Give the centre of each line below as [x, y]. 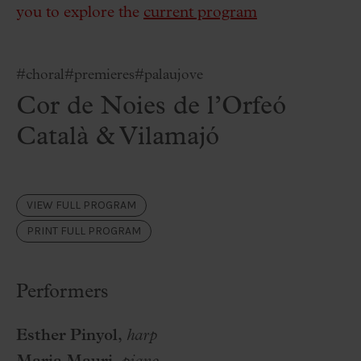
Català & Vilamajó [118, 138]
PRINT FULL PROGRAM [84, 231]
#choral [40, 76]
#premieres [100, 76]
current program [200, 13]
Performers [62, 293]
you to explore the [80, 13]
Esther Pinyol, [69, 336]
